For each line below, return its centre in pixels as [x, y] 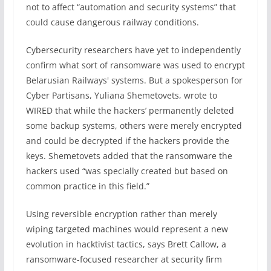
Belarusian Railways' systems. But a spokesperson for [134, 80]
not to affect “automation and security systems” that [131, 7]
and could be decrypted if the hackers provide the [127, 141]
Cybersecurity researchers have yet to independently [133, 50]
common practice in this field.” [87, 186]
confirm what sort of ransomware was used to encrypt [135, 65]
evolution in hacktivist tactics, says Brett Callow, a [126, 244]
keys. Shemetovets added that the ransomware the [129, 156]
